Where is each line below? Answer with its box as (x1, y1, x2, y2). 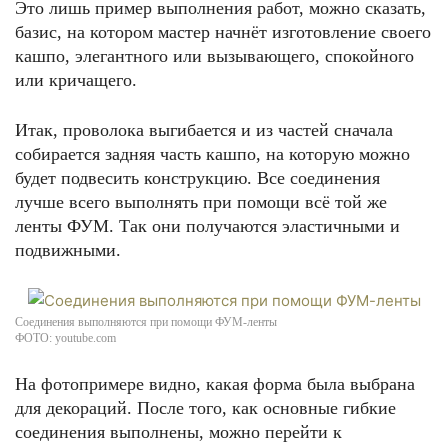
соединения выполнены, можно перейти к (15, 422, 342, 442)
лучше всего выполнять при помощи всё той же (15, 192, 387, 212)
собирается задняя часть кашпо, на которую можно (15, 144, 410, 164)
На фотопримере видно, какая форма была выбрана (15, 374, 415, 394)
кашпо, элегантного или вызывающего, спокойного (15, 46, 414, 66)
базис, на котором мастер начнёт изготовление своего (15, 22, 431, 42)
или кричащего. (15, 70, 137, 90)
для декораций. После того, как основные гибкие (15, 398, 396, 418)
